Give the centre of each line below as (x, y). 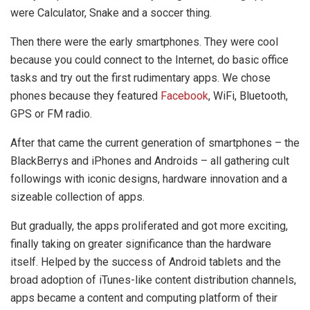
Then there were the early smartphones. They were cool (144, 42)
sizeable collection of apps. (77, 197)
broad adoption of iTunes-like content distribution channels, (153, 280)
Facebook (184, 95)
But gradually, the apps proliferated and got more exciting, (149, 226)
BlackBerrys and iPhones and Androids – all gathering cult (150, 161)
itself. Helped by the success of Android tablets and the (146, 262)
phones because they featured (85, 95)
